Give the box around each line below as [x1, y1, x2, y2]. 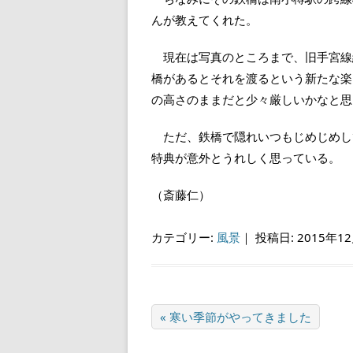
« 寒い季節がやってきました [160, 308, 311, 325]
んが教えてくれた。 [151, 11, 258, 28]
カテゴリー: [151, 229, 217, 245]
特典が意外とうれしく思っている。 [151, 149, 340, 165]
